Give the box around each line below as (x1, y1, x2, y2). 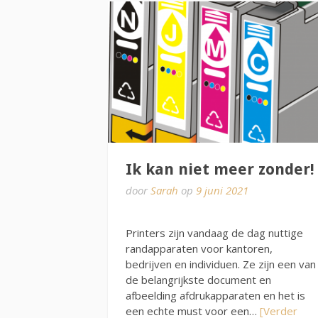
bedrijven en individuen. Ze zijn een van (126, 256, 316, 271)
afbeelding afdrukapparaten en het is (126, 287, 305, 302)
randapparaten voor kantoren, (126, 241, 273, 256)
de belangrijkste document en (126, 272, 271, 287)
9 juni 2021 (196, 183, 248, 198)
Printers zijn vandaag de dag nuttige (126, 225, 303, 240)
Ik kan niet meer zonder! (126, 160, 314, 179)
